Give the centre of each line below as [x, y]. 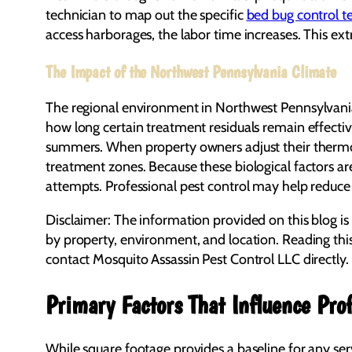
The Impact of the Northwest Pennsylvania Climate [191, 71]
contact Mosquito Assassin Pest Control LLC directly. [197, 259]
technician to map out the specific [146, 15]
